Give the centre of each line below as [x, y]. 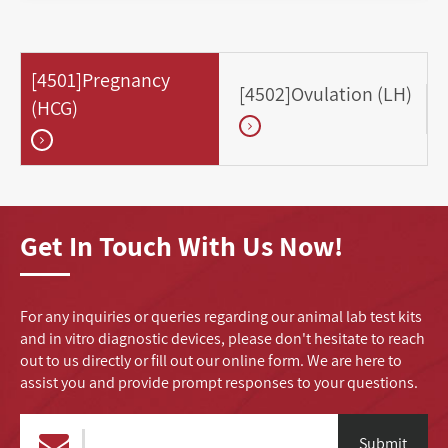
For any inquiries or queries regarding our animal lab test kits [221, 316]
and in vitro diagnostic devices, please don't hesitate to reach [222, 338]
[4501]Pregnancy [100, 80]
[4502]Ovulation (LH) [325, 94]
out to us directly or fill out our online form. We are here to [211, 360]
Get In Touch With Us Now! [181, 245]
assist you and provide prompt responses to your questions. [219, 382]
